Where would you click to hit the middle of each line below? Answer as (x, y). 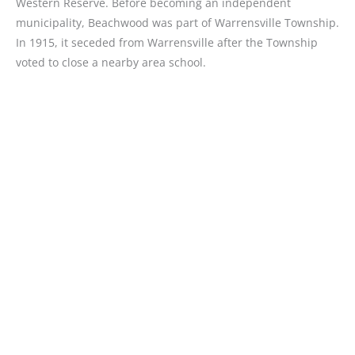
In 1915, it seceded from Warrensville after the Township (167, 43)
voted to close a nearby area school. (111, 63)
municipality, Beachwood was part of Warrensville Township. (177, 23)
